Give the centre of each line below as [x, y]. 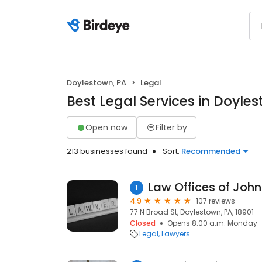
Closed [143, 223]
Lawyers [176, 234]
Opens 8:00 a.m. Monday [212, 223]
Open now [106, 127]
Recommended [211, 151]
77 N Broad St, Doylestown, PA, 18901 [192, 212]
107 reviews [216, 201]
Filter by [171, 127]
